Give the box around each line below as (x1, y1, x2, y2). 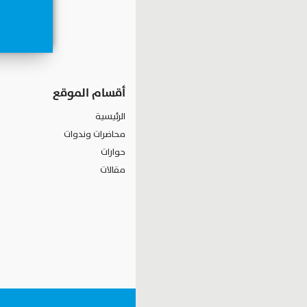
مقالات (100, 162, 125, 177)
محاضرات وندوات (64, 127, 125, 142)
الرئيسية (95, 109, 125, 124)
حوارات (101, 145, 125, 160)
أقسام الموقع (53, 83, 125, 103)
